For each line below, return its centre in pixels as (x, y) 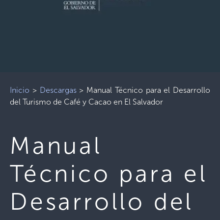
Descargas (58, 90)
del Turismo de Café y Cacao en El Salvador (86, 102)
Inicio (20, 90)
